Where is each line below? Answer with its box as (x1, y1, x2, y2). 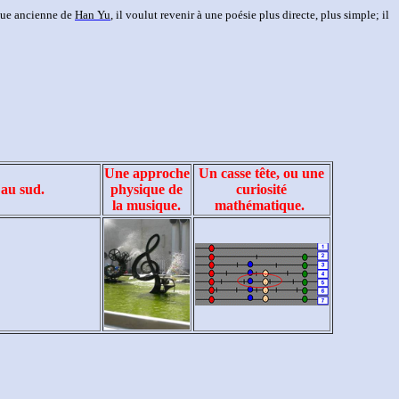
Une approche (103, 166, 190, 181)
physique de (110, 182, 183, 197)
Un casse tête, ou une (199, 166, 324, 181)
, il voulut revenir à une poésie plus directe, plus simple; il (110, 8, 389, 21)
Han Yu (75, 8, 110, 21)
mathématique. (215, 198, 308, 213)
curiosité (236, 182, 287, 197)
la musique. (112, 198, 181, 213)
